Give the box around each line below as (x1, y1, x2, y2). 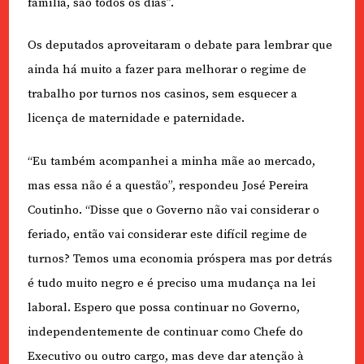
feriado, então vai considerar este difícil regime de (27, 226, 307, 242)
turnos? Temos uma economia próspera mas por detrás (27, 250, 332, 266)
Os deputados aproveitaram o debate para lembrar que (27, 37, 332, 53)
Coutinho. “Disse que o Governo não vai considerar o (27, 201, 319, 218)
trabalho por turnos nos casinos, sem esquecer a (27, 86, 297, 102)
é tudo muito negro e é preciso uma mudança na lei (27, 275, 315, 291)
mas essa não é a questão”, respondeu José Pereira (27, 177, 309, 193)
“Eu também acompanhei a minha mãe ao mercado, (27, 153, 315, 169)
